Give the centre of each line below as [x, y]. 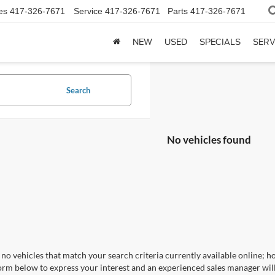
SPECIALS [220, 42]
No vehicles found [209, 139]
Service [88, 11]
